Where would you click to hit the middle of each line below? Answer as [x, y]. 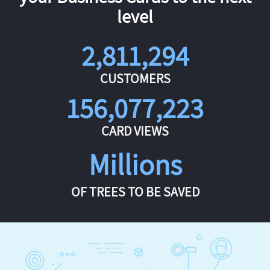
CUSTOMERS [135, 78]
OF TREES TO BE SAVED [135, 191]
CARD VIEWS [135, 130]
